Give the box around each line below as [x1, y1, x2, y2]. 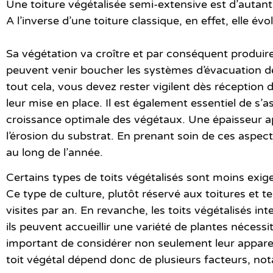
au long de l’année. [6, 145, 103, 159]
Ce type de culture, [6, 186, 108, 200]
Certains [6, 170, 52, 184]
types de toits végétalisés [52, 170, 183, 184]
